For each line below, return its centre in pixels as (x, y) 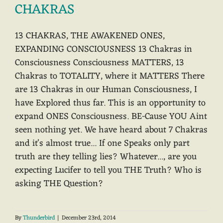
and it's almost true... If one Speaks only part (102, 143)
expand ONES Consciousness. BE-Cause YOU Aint (111, 116)
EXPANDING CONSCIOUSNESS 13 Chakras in (104, 49)
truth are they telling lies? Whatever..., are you (106, 157)
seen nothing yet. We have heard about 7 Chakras (111, 130)
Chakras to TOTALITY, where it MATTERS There (110, 76)
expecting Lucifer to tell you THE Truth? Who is (108, 170)
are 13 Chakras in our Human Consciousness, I (106, 89)
